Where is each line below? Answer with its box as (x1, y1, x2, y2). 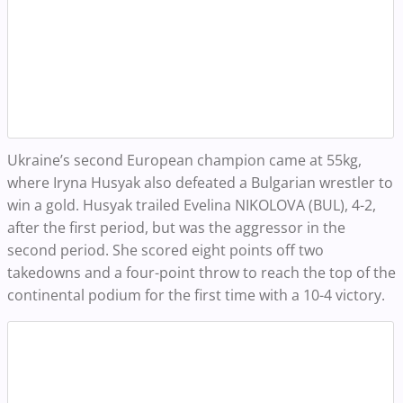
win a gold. (7, 195, 83, 215)
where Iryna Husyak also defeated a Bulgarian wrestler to (7, 173, 393, 193)
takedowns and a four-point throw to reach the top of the (7, 263, 396, 282)
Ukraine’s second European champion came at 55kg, (7, 150, 362, 170)
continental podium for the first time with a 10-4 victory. (7, 285, 389, 305)
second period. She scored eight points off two (7, 240, 324, 260)
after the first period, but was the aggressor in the (7, 218, 345, 237)
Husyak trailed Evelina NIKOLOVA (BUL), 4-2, (83, 195, 376, 215)
